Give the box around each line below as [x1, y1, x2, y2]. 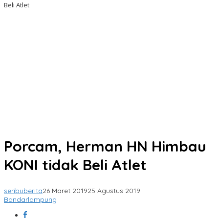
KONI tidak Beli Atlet [4, 155, 147, 175]
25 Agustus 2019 [88, 186, 140, 196]
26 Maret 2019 [43, 186, 88, 196]
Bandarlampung [4, 195, 57, 204]
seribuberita [4, 186, 43, 196]
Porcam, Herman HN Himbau [4, 137, 206, 156]
